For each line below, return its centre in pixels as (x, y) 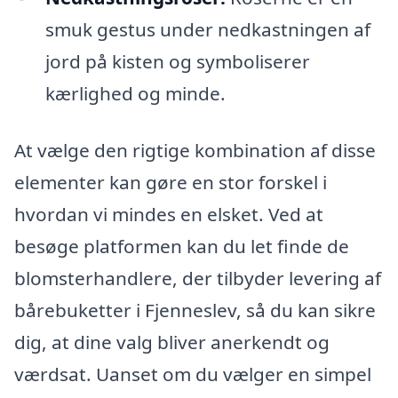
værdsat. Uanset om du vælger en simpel (193, 374)
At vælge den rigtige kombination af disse (195, 150)
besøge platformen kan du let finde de (182, 246)
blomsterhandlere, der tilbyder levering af (198, 278)
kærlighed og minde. (135, 93)
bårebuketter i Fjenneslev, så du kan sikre (195, 310)
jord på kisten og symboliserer (177, 61)
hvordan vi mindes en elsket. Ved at (169, 214)
